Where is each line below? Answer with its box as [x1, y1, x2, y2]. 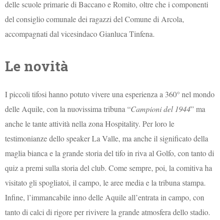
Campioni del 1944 [131, 104, 191, 114]
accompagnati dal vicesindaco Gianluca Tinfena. [5, 28, 155, 39]
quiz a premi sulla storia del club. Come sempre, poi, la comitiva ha [5, 163, 213, 173]
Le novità [5, 56, 69, 75]
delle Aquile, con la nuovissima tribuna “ [5, 104, 131, 114]
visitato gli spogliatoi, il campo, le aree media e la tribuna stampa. [5, 177, 206, 188]
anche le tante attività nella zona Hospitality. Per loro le [5, 118, 175, 129]
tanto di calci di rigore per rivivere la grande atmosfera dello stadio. [5, 207, 213, 218]
